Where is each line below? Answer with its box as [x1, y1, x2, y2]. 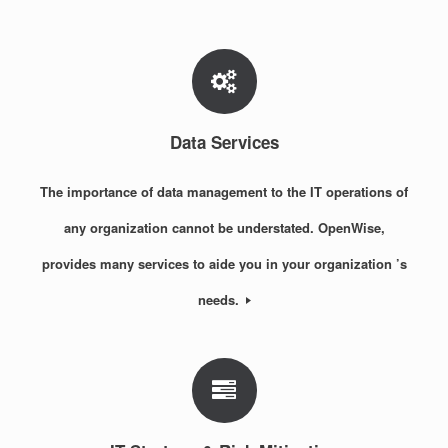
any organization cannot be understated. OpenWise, [63, 217, 385, 237]
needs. [197, 289, 243, 309]
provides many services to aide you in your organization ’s [41, 253, 407, 273]
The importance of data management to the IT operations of [40, 181, 408, 201]
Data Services [169, 129, 279, 154]
